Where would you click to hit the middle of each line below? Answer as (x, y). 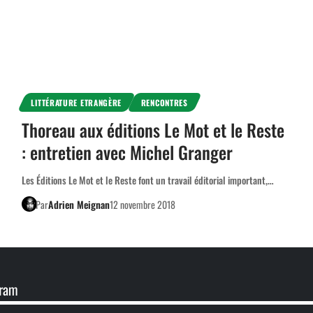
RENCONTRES (164, 102)
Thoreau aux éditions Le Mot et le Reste (153, 129)
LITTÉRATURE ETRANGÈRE (77, 102)
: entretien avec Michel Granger (127, 152)
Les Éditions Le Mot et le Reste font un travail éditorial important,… (147, 180)
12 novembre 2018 (143, 204)
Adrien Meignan (79, 204)
